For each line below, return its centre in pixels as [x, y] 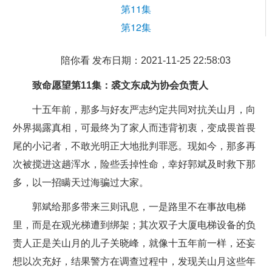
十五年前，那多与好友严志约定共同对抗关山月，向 [144, 110]
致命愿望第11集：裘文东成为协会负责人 [120, 85]
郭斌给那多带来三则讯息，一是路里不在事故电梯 [139, 207]
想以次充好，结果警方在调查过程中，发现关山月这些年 [134, 261]
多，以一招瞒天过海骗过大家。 [80, 182]
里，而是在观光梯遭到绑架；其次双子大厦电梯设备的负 [134, 225]
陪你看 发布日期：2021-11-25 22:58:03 [146, 60]
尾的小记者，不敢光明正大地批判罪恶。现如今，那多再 [134, 146]
